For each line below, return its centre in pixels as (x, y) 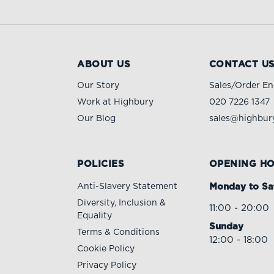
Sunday (226, 226)
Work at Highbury (116, 102)
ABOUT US (104, 64)
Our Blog (97, 118)
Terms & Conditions (119, 232)
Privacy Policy (107, 265)
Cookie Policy (106, 249)
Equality (95, 216)
